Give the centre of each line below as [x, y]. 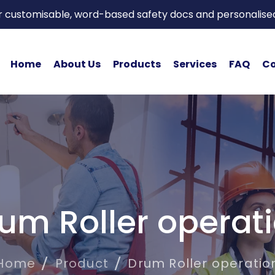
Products [137, 64]
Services [195, 64]
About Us [77, 64]
